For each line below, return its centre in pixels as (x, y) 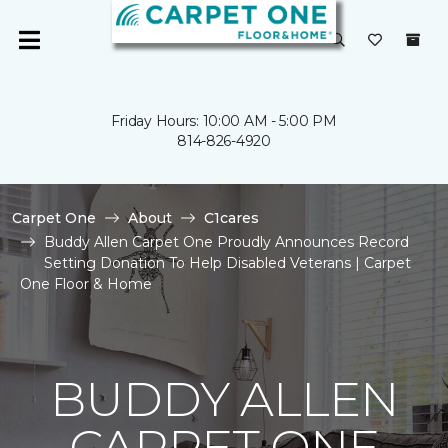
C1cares (231, 218)
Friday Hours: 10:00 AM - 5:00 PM (224, 121)
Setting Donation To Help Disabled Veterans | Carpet (227, 263)
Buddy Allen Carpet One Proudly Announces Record (226, 242)
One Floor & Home (86, 284)
